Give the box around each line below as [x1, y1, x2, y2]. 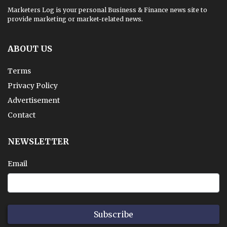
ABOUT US [8, 44, 52, 54]
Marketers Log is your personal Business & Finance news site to [8, 6, 207, 14]
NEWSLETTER [8, 136, 69, 146]
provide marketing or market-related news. [8, 15, 143, 23]
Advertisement [8, 96, 60, 105]
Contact [8, 110, 35, 120]
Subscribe [94, 209, 133, 219]
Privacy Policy [8, 81, 58, 90]
